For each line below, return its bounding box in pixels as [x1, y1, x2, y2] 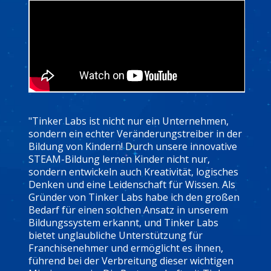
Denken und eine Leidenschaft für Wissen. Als [28, 177, 235, 191]
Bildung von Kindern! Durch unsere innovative [28, 139, 237, 153]
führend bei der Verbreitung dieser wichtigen [28, 253, 233, 267]
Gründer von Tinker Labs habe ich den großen [28, 190, 240, 204]
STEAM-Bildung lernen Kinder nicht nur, [28, 152, 210, 166]
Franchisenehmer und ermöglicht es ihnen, [28, 241, 223, 255]
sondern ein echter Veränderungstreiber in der [28, 126, 242, 140]
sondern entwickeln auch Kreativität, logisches [28, 165, 238, 178]
